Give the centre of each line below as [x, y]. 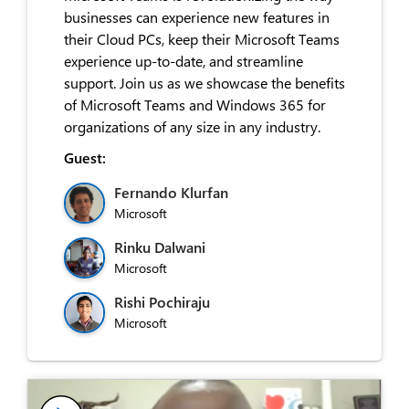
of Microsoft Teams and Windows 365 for [195, 104]
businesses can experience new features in [197, 16]
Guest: [85, 157]
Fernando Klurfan [171, 192]
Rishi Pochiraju [162, 301]
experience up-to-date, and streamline [184, 60]
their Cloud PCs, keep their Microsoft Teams [202, 38]
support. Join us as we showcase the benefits [204, 82]
